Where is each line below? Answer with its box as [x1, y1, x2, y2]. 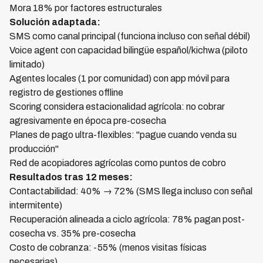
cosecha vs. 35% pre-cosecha [9, 228, 136, 238]
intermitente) [9, 200, 62, 210]
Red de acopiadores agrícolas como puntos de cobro [9, 158, 226, 168]
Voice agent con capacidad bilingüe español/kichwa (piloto [9, 45, 248, 55]
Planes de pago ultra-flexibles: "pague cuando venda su [9, 130, 237, 140]
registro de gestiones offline [9, 87, 123, 97]
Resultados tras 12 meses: [9, 172, 133, 182]
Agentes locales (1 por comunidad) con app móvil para [9, 73, 230, 83]
